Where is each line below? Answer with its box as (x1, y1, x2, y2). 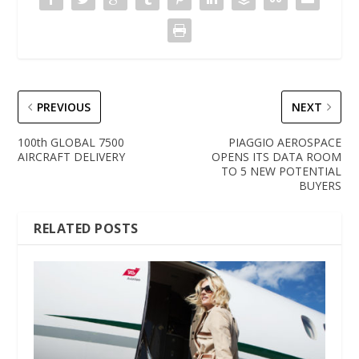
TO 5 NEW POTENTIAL (220, 163, 341, 179)
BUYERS (298, 177, 341, 193)
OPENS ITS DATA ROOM (211, 148, 341, 164)
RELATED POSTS (34, 219, 139, 237)
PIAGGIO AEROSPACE (228, 134, 341, 150)
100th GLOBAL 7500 (18, 134, 125, 150)
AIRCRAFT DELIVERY (18, 148, 126, 164)
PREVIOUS (37, 99, 91, 115)
